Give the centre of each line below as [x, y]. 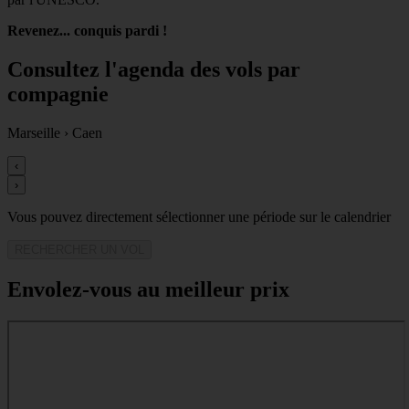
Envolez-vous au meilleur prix [148, 289]
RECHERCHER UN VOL [79, 249]
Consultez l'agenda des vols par [154, 70]
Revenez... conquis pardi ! [87, 31]
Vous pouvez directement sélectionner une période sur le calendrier [199, 216]
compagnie [58, 94]
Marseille [34, 132]
